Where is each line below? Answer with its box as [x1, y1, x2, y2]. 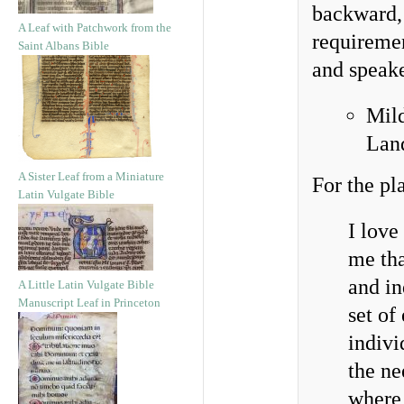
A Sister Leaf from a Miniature [18, 170, 164, 183]
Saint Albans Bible [18, 39, 109, 52]
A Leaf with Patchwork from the [18, 21, 171, 34]
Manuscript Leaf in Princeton [18, 296, 161, 309]
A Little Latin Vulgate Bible [18, 278, 154, 291]
